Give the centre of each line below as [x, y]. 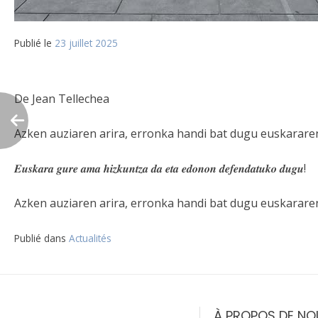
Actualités [90, 238]
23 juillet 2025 [86, 43]
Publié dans [42, 238]
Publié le [34, 43]
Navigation [78, 263]
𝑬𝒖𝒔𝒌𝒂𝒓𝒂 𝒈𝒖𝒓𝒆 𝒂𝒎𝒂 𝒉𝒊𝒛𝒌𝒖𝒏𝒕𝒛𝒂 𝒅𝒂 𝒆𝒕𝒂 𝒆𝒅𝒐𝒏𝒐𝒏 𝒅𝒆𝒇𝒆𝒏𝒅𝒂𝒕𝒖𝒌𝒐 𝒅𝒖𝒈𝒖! [160, 169]
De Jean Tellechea [62, 99]
